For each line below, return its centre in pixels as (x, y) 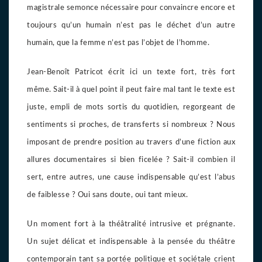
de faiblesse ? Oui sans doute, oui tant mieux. (107, 195)
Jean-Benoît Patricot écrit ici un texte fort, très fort (131, 72)
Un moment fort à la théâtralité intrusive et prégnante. (131, 224)
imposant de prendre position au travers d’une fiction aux (131, 142)
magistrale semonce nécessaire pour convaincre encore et (131, 8)
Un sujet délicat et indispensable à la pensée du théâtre (131, 242)
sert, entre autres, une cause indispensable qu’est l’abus (131, 177)
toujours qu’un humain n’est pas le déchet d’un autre (131, 25)
